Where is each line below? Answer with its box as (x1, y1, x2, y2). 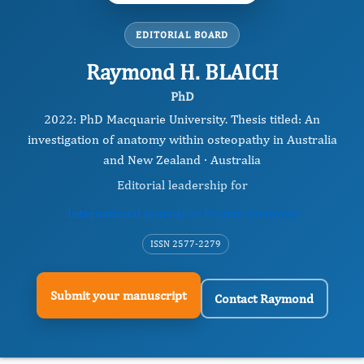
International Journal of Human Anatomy (67, 206, 297, 221)
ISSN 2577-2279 (149, 238, 221, 249)
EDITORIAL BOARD (135, 29, 229, 41)
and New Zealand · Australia (103, 152, 261, 167)
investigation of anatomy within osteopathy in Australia (27, 132, 337, 147)
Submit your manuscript (50, 287, 186, 303)
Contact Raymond (214, 290, 314, 306)
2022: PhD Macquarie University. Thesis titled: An (44, 111, 320, 127)
